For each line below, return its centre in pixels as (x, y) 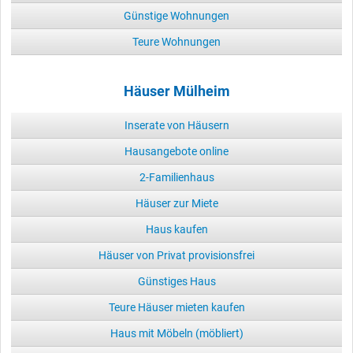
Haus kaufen (176, 229)
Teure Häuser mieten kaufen (176, 307)
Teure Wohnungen (176, 41)
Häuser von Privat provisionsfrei (176, 255)
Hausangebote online (176, 151)
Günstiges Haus (176, 281)
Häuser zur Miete (176, 203)
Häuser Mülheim (176, 91)
